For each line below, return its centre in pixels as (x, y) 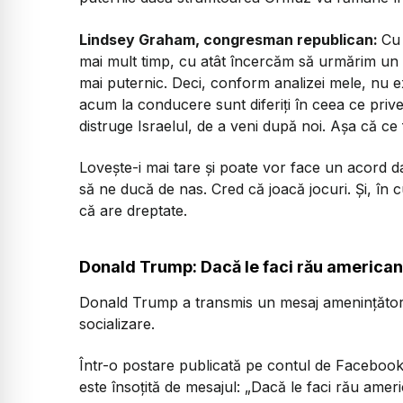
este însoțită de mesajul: (162, 386)
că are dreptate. (133, 211)
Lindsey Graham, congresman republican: (230, 39)
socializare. (117, 323)
